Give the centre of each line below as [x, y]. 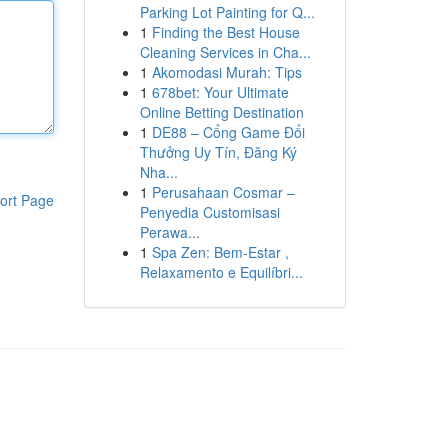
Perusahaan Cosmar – [223, 192]
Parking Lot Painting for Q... [227, 12]
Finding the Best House [225, 32]
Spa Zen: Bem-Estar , [220, 252]
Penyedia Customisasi [209, 212]
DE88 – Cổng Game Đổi [228, 132]
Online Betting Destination [221, 112]
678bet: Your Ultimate [220, 92]
